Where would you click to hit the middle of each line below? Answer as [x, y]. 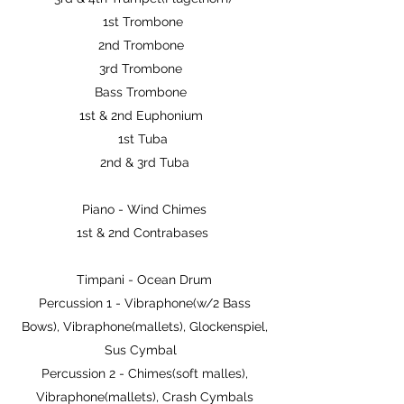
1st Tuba [144, 139]
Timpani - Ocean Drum [144, 280]
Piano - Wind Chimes [144, 209]
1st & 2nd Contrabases [144, 233]
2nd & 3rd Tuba [144, 162]
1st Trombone [144, 22]
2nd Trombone [144, 45]
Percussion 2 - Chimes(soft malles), [144, 373]
